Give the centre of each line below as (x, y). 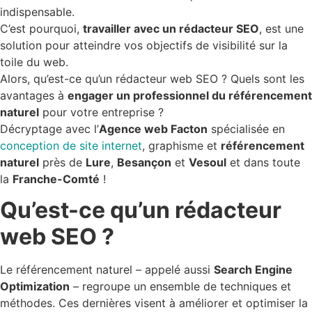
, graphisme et (181, 145)
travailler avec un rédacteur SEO (171, 28)
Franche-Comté (56, 179)
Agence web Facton (153, 128)
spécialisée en (246, 128)
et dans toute (263, 162)
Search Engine (253, 270)
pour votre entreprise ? (101, 112)
